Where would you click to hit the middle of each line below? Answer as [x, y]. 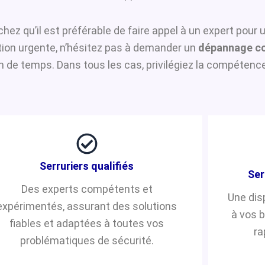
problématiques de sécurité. [87, 240]
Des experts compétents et [87, 189]
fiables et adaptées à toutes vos [87, 223]
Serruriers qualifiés [87, 166]
